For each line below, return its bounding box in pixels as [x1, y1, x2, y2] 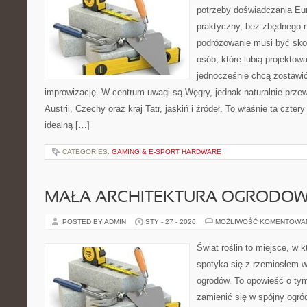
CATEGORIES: [62, 148, 112, 156]
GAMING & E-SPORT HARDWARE [112, 148, 221, 156]
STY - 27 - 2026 [145, 218, 196, 225]
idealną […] [45, 120, 90, 130]
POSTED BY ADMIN [62, 218, 128, 225]
